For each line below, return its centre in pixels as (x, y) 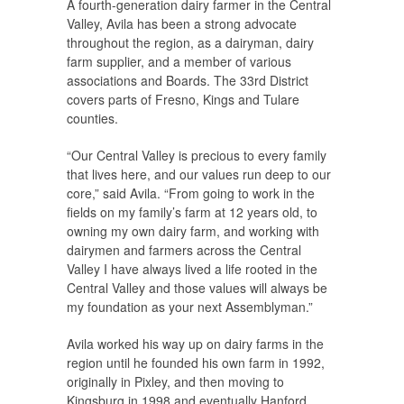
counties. (92, 119)
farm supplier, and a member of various (179, 62)
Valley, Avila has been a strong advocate (182, 24)
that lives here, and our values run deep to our (199, 174)
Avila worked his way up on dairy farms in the (195, 344)
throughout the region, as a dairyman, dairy (190, 43)
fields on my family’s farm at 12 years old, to (192, 212)
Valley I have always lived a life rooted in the (192, 269)
